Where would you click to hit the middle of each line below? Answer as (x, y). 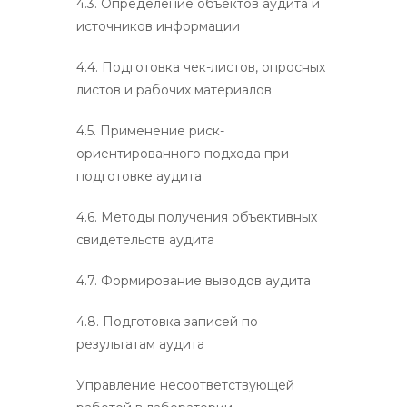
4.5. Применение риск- (150, 130)
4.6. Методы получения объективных (197, 217)
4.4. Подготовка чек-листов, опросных (201, 67)
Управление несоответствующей (185, 385)
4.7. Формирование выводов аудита (194, 280)
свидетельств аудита (145, 239)
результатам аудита (140, 344)
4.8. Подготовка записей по (167, 321)
